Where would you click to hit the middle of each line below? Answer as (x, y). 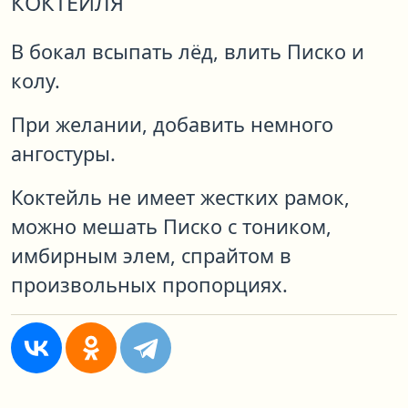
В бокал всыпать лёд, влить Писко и (188, 52)
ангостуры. (63, 154)
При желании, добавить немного (172, 125)
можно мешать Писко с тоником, (171, 227)
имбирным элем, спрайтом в (151, 256)
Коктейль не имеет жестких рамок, (180, 198)
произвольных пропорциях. (149, 285)
